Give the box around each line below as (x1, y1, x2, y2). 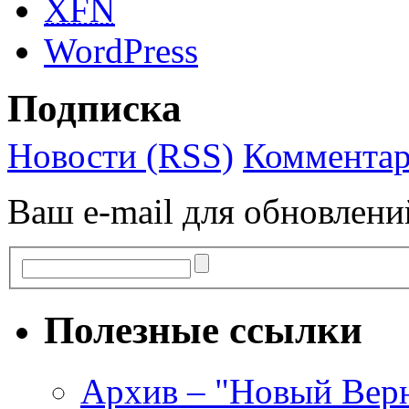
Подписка (7, 87, 182, 131)
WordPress (44, 31, 198, 71)
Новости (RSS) (7, 136, 234, 176)
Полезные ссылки (44, 308, 362, 351)
